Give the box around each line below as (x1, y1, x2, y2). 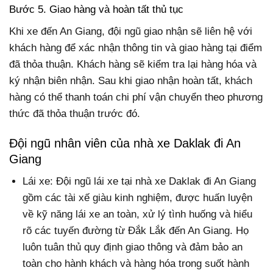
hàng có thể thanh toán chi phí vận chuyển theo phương (9, 91, 263, 103)
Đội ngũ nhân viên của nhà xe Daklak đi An (9, 136, 241, 150)
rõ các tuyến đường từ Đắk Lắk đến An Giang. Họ (23, 225, 249, 237)
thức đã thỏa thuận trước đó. (9, 107, 140, 119)
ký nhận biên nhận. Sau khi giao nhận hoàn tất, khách (9, 74, 252, 87)
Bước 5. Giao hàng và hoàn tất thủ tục (9, 4, 183, 16)
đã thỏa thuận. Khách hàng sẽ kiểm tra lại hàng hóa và (9, 58, 257, 70)
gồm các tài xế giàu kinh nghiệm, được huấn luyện (23, 192, 253, 204)
